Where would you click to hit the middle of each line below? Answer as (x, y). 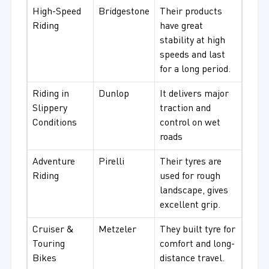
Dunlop (113, 95)
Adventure (53, 162)
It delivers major (194, 95)
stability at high (192, 41)
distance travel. (192, 259)
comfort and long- (197, 245)
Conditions (54, 123)
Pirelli (111, 162)
